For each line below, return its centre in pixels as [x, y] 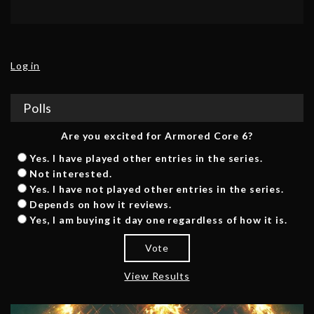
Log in [26, 66]
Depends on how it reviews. [100, 205]
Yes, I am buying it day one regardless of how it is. [158, 220]
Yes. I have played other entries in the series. [146, 158]
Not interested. [70, 174]
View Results [157, 276]
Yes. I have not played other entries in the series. [156, 189]
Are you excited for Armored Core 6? [157, 136]
